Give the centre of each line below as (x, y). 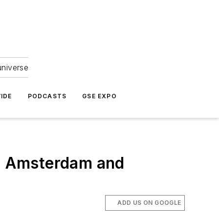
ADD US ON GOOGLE (149, 203)
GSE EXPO (99, 96)
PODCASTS (47, 96)
